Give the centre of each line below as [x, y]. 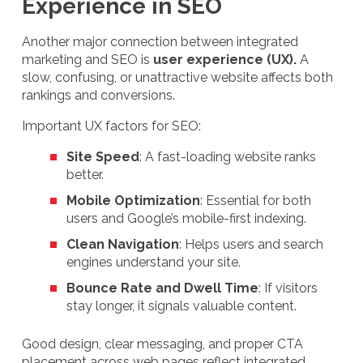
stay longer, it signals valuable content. [181, 305]
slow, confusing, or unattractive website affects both [177, 77]
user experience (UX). [225, 59]
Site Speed [103, 156]
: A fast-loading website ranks [228, 156]
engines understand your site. [154, 262]
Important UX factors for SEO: [111, 126]
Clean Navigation [123, 244]
